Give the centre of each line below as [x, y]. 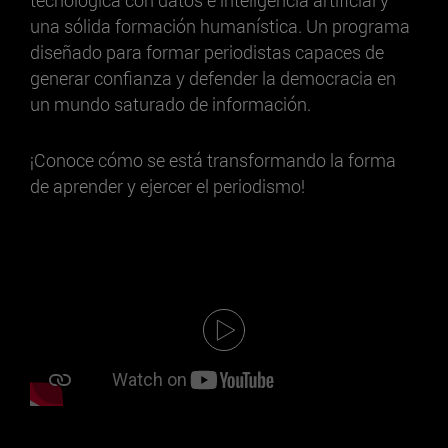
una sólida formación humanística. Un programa [220, 25]
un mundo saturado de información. [170, 103]
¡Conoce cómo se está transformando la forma [213, 159]
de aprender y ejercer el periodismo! [167, 185]
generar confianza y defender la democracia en [213, 77]
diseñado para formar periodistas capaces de [207, 51]
